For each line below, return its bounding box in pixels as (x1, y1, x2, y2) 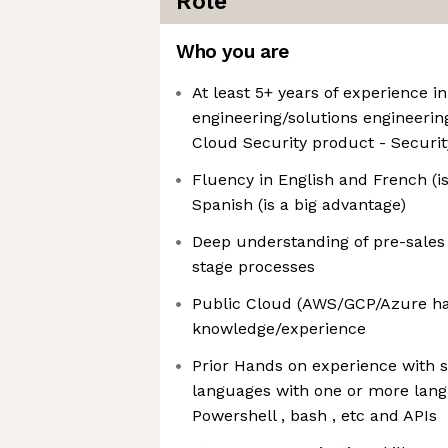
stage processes (192, 257, 315, 276)
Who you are (176, 40, 289, 63)
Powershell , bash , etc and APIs (192, 406, 437, 425)
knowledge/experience (192, 319, 366, 338)
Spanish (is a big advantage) (192, 195, 406, 214)
